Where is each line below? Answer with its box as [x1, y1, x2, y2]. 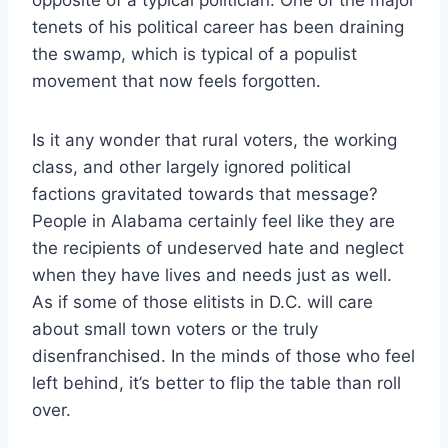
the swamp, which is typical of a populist [32, 43, 357, 64]
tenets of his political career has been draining [32, 16, 404, 37]
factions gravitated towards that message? [32, 183, 378, 204]
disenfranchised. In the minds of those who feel [32, 345, 415, 366]
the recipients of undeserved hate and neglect [32, 237, 404, 258]
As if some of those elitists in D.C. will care [32, 291, 373, 312]
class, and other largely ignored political [32, 156, 351, 177]
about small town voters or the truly [32, 318, 318, 339]
